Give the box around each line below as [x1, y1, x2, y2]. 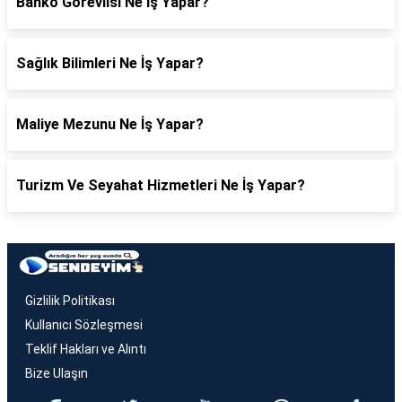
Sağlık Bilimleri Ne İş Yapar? [16, 55, 204, 72]
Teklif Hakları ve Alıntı [25, 342, 146, 356]
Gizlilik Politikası [25, 293, 115, 308]
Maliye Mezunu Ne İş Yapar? [16, 116, 204, 133]
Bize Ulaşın [25, 366, 88, 380]
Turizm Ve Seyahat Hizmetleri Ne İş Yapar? [16, 177, 305, 194]
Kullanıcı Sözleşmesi [25, 318, 143, 332]
